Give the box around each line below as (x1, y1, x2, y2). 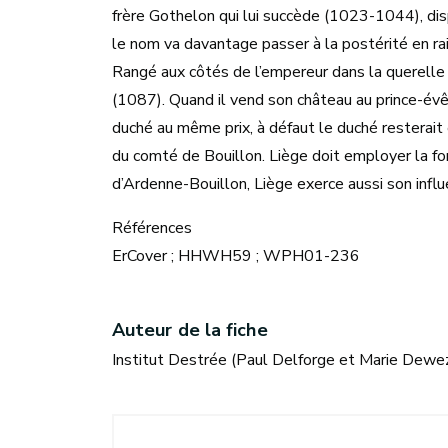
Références (112, 217, 192, 239)
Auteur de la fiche (112, 318, 268, 342)
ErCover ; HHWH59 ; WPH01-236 (112, 245, 360, 267)
